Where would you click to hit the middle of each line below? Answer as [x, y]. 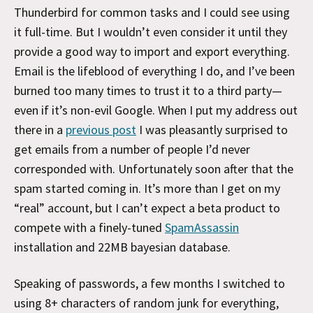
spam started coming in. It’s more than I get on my [147, 188]
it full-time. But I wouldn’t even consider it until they [151, 31]
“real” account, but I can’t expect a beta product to [147, 208]
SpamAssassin [202, 227]
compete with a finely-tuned [89, 227]
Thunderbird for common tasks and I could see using [152, 12]
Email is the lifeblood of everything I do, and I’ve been [154, 71]
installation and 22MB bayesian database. [122, 247]
